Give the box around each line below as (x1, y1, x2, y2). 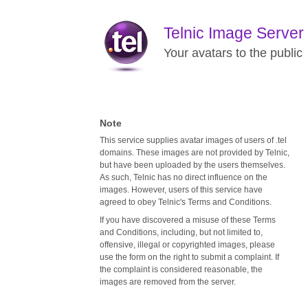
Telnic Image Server (164, 24, 304, 42)
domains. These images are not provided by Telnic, (100, 148, 289, 157)
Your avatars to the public (164, 46, 302, 60)
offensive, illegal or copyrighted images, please (100, 240, 275, 250)
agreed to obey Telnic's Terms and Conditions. (100, 197, 272, 207)
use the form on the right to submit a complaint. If (100, 252, 279, 262)
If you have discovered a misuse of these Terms (100, 215, 276, 225)
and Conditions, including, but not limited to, (100, 228, 263, 237)
